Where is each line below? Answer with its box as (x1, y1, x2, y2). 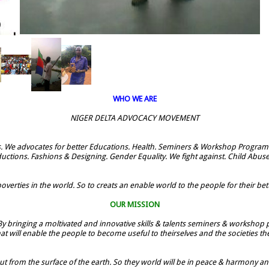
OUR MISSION (109, 199, 160, 209)
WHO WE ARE (112, 94, 157, 103)
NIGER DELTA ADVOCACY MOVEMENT (70, 113, 199, 122)
